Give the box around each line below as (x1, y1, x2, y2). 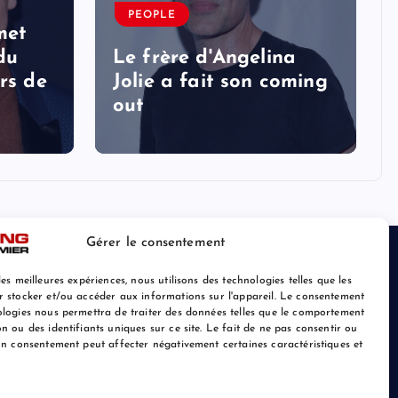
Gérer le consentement (85, 235, 226, 250)
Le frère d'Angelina (113, 47, 297, 68)
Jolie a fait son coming (113, 71, 328, 92)
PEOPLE (128, 9, 176, 20)
